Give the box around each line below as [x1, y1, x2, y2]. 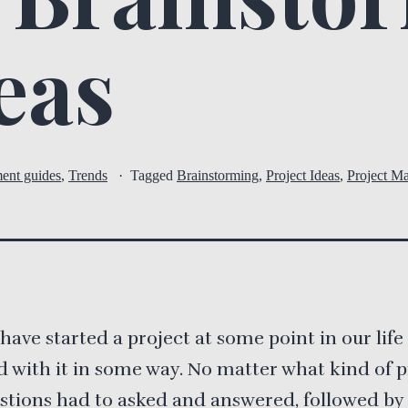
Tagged [130, 168, 177, 184]
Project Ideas [266, 168, 340, 184]
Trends [68, 168, 107, 184]
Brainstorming [177, 168, 259, 184]
